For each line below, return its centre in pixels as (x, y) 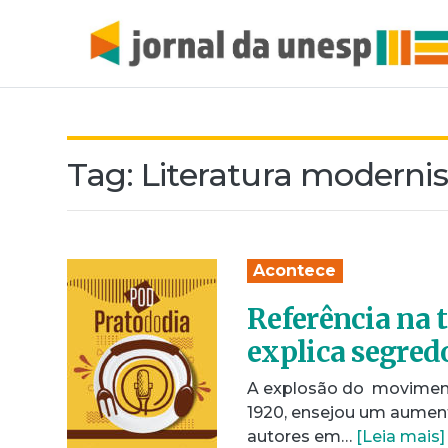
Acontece (295, 270)
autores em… (301, 436)
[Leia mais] (400, 436)
